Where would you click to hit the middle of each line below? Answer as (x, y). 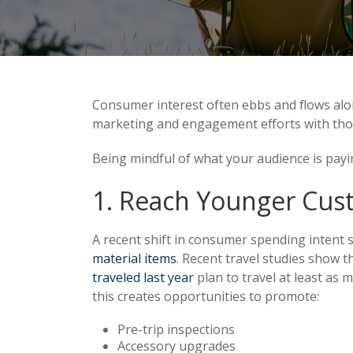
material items (134, 258)
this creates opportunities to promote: (206, 296)
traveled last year (143, 277)
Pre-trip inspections (176, 329)
